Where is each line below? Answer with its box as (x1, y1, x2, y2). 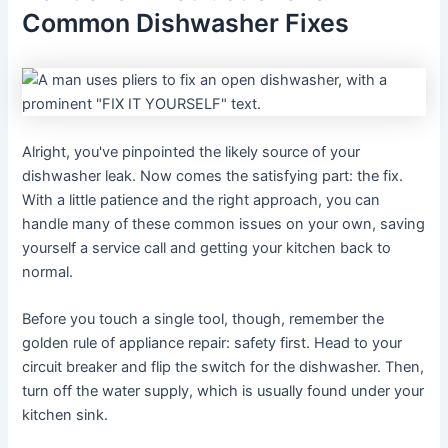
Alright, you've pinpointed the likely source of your (22, 142, 361, 161)
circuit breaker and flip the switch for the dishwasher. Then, (22, 357, 425, 376)
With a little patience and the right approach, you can (22, 190, 381, 209)
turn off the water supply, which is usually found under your (22, 381, 425, 400)
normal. (22, 262, 74, 281)
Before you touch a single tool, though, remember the (22, 309, 385, 328)
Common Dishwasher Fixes (22, 8, 350, 39)
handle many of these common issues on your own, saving (22, 214, 426, 233)
